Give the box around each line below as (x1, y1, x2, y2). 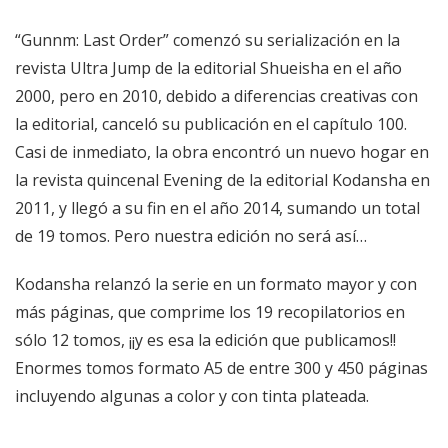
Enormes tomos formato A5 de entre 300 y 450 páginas (15, 356, 428, 379)
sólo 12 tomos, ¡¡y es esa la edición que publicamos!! (15, 328, 396, 351)
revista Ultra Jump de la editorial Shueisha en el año (15, 56, 402, 79)
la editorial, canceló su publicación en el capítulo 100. (15, 112, 407, 135)
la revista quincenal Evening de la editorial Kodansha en (15, 168, 430, 191)
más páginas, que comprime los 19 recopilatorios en (15, 300, 405, 323)
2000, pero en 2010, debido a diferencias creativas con (15, 84, 418, 107)
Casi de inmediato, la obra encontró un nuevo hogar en (15, 140, 429, 163)
